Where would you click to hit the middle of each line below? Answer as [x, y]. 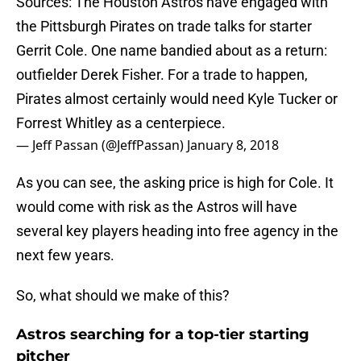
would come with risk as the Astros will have [157, 207]
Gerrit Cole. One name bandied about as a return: [172, 51]
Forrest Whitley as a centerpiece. [121, 123]
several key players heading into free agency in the [177, 231]
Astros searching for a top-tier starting [163, 335]
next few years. [65, 255]
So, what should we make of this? [123, 296]
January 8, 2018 [233, 145]
